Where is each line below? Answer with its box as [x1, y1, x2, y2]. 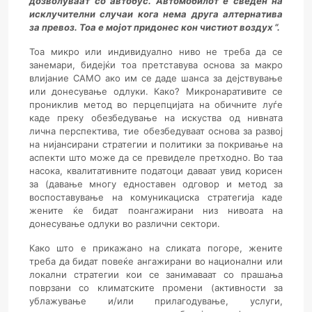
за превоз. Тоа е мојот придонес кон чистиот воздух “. [29, 22, 280, 33]
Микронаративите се [180, 86, 283, 97]
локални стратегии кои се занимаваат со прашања [29, 269, 283, 281]
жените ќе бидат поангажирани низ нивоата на [29, 205, 283, 217]
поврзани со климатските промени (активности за [29, 282, 283, 294]
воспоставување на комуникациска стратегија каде [29, 192, 283, 203]
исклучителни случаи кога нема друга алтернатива [29, 8, 283, 20]
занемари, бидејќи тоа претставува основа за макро [29, 59, 283, 71]
